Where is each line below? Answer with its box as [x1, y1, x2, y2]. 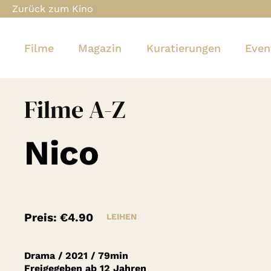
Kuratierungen [146, 41, 221, 54]
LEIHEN [106, 212, 137, 222]
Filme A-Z [24, 93, 125, 126]
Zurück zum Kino [12, 3, 93, 15]
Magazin [78, 41, 122, 54]
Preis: [24, 210, 60, 224]
